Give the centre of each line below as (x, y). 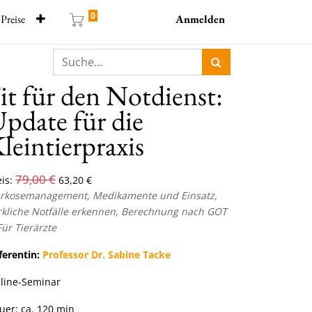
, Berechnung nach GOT (171, 211)
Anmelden (200, 19)
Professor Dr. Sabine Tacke (107, 255)
